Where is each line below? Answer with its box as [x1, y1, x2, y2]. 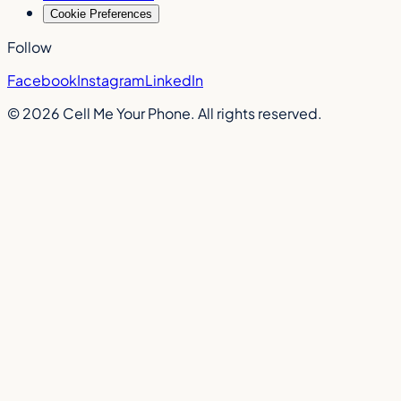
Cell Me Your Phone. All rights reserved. [60, 103, 322, 123]
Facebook [7, 70, 77, 90]
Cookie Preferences [50, 6, 152, 21]
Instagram [77, 70, 145, 90]
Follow [7, 37, 52, 56]
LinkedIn [145, 70, 203, 90]
